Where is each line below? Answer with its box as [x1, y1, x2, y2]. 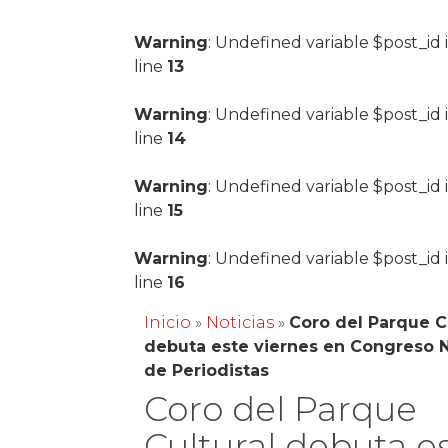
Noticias [206, 313, 275, 332]
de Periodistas [144, 361, 270, 380]
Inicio [144, 313, 192, 332]
